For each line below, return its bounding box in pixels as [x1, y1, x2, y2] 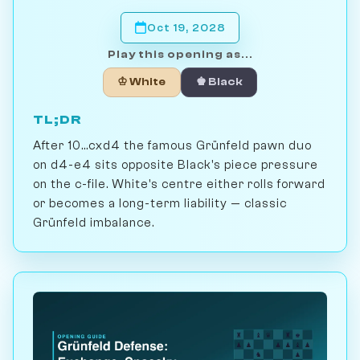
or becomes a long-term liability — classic [33, 195, 287, 211]
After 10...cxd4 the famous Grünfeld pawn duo [33, 137, 312, 153]
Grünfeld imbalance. [33, 215, 154, 230]
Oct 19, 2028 [147, 20, 226, 35]
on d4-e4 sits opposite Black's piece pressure [33, 157, 318, 172]
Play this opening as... [107, 47, 253, 60]
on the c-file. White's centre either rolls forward [33, 176, 325, 191]
